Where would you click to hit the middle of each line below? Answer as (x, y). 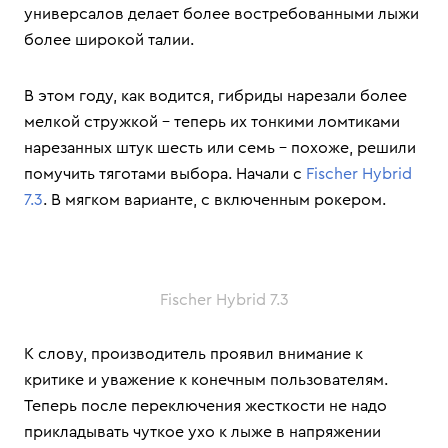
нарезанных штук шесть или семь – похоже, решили (220, 148)
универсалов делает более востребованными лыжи (221, 14)
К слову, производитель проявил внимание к (193, 354)
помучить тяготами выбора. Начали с (165, 174)
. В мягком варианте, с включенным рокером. (214, 200)
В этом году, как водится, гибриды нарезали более (215, 96)
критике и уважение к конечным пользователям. (206, 380)
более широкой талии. (109, 40)
